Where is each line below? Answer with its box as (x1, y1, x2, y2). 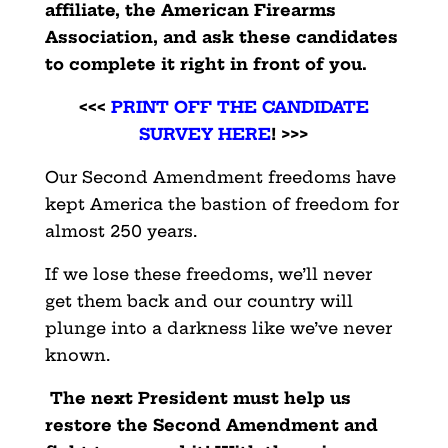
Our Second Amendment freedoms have (44, 166, 396, 187)
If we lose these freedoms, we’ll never (44, 263, 372, 284)
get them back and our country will (44, 290, 353, 311)
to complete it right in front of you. (44, 53, 372, 74)
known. (44, 344, 110, 365)
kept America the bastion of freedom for (44, 193, 399, 214)
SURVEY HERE (139, 123, 272, 144)
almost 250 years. (44, 220, 202, 241)
